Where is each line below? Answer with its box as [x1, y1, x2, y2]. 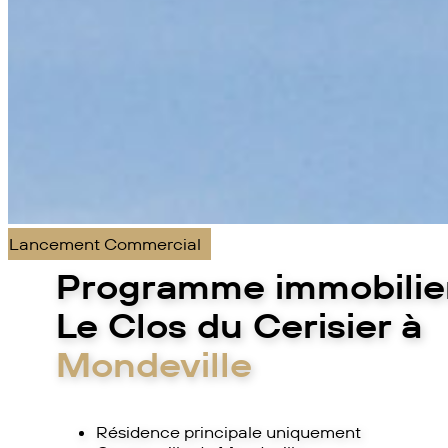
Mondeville [56, 342, 252, 386]
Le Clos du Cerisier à [56, 303, 422, 347]
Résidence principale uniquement [96, 422, 361, 443]
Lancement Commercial [9, 233, 201, 254]
